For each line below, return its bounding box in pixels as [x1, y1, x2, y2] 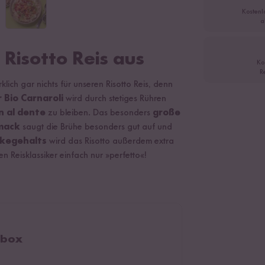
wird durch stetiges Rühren [63, 94, 166, 104]
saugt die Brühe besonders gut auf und [20, 122, 172, 132]
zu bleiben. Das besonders [46, 108, 153, 118]
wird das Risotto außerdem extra [47, 137, 174, 146]
